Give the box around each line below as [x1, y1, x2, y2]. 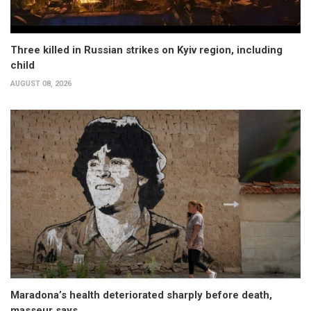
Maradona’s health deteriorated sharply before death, [10, 288, 272, 301]
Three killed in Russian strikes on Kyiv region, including [10, 44, 283, 57]
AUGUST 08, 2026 [10, 79, 72, 89]
